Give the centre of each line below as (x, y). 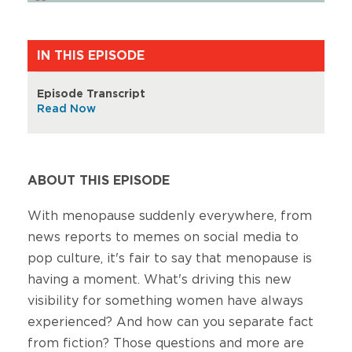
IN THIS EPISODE (91, 55)
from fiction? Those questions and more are (166, 343)
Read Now (66, 109)
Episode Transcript (91, 94)
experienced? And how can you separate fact (170, 322)
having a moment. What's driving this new (159, 279)
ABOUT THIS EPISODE (99, 180)
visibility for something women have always (165, 301)
